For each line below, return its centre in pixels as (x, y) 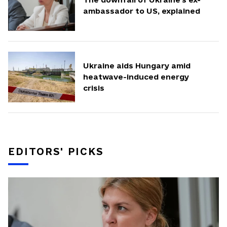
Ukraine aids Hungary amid (137, 66)
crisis (94, 88)
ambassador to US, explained (142, 11)
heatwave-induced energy (136, 77)
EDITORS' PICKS (56, 152)
